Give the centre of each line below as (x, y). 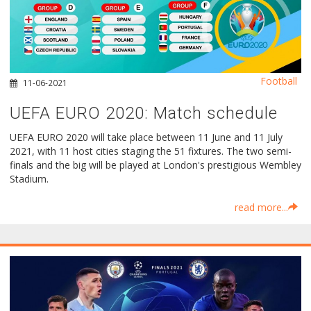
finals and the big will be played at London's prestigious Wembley (155, 165)
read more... (261, 208)
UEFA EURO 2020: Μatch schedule (144, 113)
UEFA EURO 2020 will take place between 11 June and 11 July (146, 137)
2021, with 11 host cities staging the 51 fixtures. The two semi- (151, 151)
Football (279, 81)
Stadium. (29, 178)
